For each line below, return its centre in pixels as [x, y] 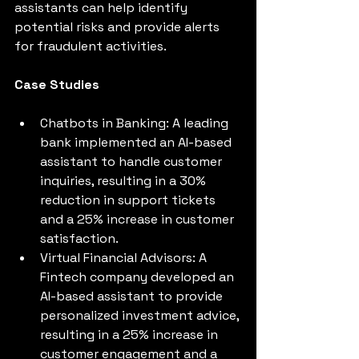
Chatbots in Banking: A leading [136, 123]
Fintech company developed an [139, 276]
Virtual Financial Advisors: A [125, 257]
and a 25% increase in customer [139, 219]
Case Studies [57, 84]
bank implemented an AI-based [137, 142]
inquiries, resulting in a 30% [125, 180]
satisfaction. [79, 238]
